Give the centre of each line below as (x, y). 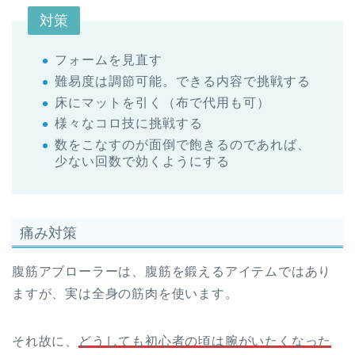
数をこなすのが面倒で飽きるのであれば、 (183, 144)
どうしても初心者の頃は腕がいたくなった (205, 341)
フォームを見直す (109, 60)
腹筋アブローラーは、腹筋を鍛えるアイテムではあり (172, 271)
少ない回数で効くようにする (142, 161)
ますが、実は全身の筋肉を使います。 (125, 293)
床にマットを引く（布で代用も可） (162, 102)
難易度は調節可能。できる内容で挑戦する (183, 82)
